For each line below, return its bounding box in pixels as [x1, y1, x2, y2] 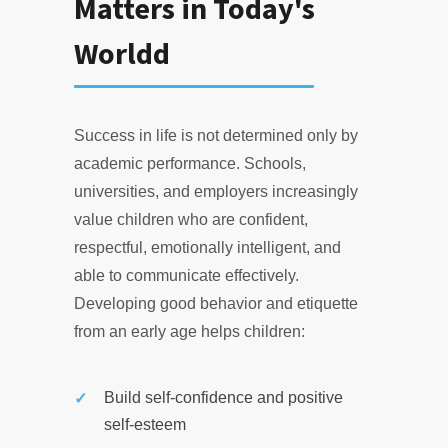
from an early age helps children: [74, 323, 305, 340]
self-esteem [104, 416, 186, 433]
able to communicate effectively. [74, 267, 299, 284]
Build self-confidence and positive [104, 389, 343, 406]
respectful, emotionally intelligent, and [74, 239, 341, 256]
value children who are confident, [74, 211, 308, 228]
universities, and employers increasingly [74, 183, 358, 200]
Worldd [74, 34, 170, 72]
